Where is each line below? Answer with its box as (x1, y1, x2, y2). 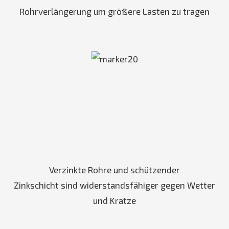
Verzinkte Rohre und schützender (49, 164, 180, 175)
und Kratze (93, 195, 136, 205)
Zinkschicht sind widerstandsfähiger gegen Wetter (14, 179, 215, 190)
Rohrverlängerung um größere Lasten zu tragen (19, 6, 210, 16)
